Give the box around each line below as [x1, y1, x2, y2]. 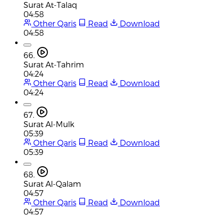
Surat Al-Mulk [23, 119, 74, 129]
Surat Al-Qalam [23, 178, 81, 188]
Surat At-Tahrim [23, 59, 84, 69]
